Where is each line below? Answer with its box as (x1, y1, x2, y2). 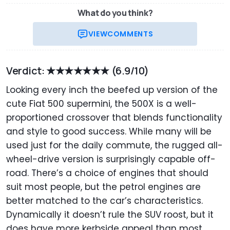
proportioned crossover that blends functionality (6, 111, 222, 124)
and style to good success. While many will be (6, 125, 212, 138)
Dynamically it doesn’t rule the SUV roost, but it (6, 208, 214, 221)
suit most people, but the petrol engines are (6, 181, 201, 194)
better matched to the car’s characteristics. (6, 195, 203, 207)
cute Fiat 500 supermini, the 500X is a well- (6, 98, 197, 110)
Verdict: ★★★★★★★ (6, 64, 109, 78)
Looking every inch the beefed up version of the (6, 84, 218, 97)
